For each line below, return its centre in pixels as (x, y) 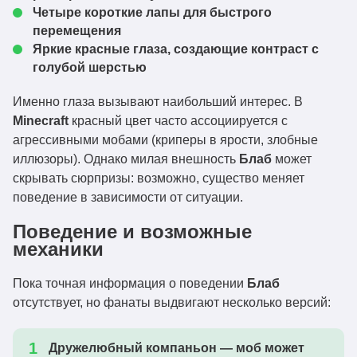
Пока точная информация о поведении (130, 283)
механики (58, 249)
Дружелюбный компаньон (133, 348)
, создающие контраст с (243, 49)
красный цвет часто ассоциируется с (178, 121)
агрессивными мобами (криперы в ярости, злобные (165, 140)
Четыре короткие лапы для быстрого (152, 12)
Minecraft (41, 121)
